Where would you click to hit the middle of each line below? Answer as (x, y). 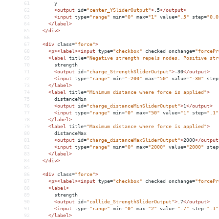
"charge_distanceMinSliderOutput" (133, 106)
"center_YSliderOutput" (119, 10)
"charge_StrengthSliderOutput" (129, 72)
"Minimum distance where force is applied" (147, 92)
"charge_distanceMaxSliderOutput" (133, 140)
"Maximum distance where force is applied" (147, 127)
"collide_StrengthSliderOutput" (131, 202)
